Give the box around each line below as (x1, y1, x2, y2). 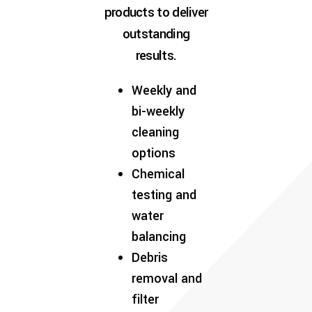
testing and (132, 185, 197, 204)
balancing (132, 227, 187, 246)
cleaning (132, 123, 180, 141)
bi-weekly (132, 102, 185, 120)
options (132, 143, 176, 162)
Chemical (132, 164, 185, 183)
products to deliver (104, 2, 208, 22)
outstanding (122, 24, 190, 43)
